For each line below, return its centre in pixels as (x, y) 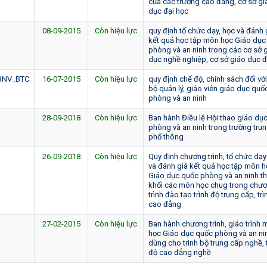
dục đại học (168, 11)
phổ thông (166, 136)
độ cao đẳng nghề (180, 252)
